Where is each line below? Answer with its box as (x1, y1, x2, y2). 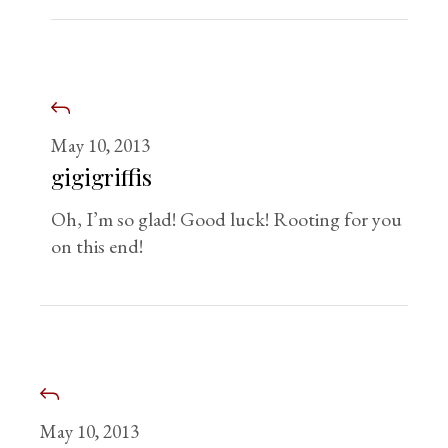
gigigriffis (51, 161, 153, 192)
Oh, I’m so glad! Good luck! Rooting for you (51, 206, 403, 232)
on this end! (51, 233, 144, 259)
